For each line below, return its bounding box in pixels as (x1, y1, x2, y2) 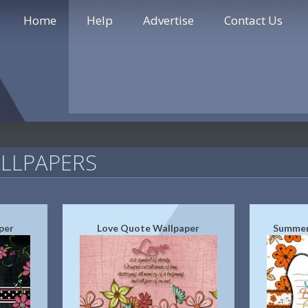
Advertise (143, 12, 194, 28)
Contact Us (224, 12, 283, 28)
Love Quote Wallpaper (97, 222, 200, 234)
